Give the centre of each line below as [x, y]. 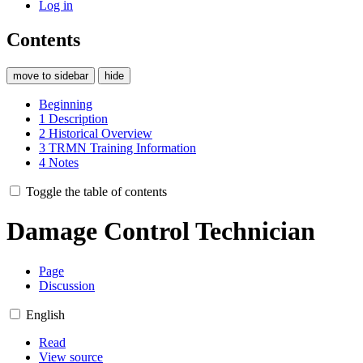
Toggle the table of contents [96, 191]
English [45, 314]
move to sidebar [51, 75]
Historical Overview [100, 133]
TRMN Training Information [122, 147]
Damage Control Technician [161, 231]
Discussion [67, 285]
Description [78, 118]
